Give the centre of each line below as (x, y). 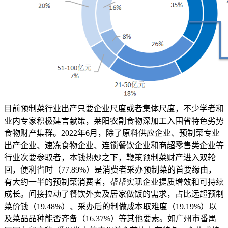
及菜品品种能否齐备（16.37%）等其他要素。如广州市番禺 (110, 219)
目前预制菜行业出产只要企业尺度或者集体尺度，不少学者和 (114, 109)
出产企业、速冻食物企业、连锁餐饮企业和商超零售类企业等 (114, 146)
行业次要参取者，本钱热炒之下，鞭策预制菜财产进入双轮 (110, 158)
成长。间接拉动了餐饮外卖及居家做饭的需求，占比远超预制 (114, 194)
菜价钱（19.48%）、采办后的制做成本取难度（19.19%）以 (110, 207)
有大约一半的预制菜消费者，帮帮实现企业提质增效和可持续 (114, 182)
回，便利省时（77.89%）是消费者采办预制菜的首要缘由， (110, 170)
